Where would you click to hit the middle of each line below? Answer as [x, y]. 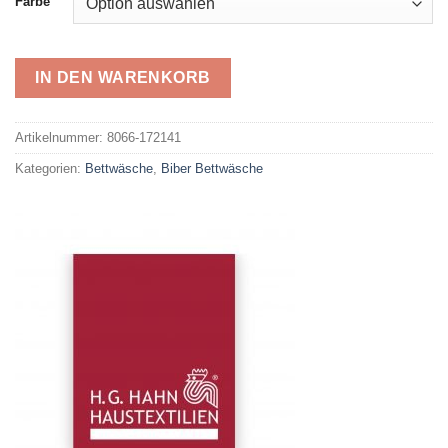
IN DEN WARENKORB [123, 78]
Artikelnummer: [61, 138]
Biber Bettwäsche [212, 169]
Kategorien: [50, 169]
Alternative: [54, 117]
